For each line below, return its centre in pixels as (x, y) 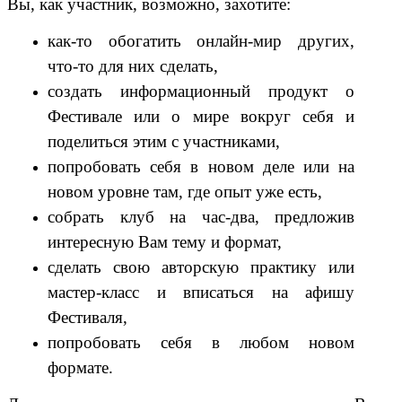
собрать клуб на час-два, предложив (201, 216)
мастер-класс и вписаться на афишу (201, 292)
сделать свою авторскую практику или (201, 267)
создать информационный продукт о (201, 91)
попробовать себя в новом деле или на (201, 166)
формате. (80, 367)
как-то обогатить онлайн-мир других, (201, 40)
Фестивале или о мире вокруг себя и (201, 116)
